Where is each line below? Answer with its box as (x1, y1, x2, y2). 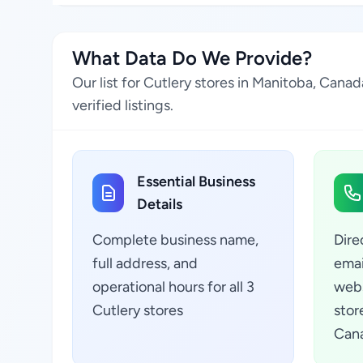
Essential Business (137, 173, 256, 190)
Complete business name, (92, 231, 258, 249)
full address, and (92, 254, 198, 272)
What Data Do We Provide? (72, 46, 312, 70)
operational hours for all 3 (92, 278, 254, 296)
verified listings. (72, 96, 173, 114)
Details (137, 195, 183, 213)
